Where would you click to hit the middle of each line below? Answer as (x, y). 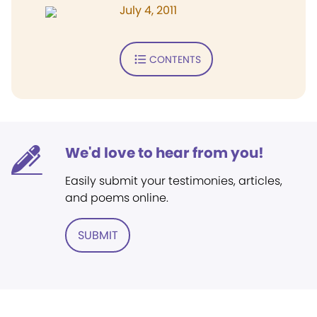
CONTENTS (175, 59)
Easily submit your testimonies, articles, (174, 181)
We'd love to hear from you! (165, 153)
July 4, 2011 (148, 10)
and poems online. (117, 198)
